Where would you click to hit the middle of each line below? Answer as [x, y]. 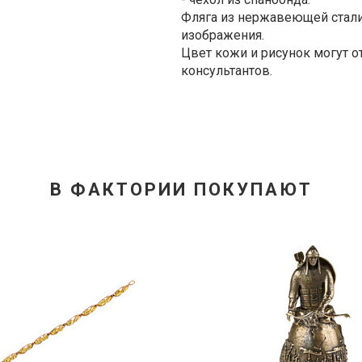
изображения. [223, 35]
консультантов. [227, 71]
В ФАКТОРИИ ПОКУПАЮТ [181, 189]
